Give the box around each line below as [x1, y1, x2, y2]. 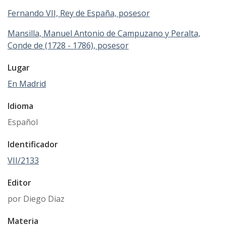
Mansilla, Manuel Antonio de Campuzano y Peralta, [8, 28, 200, 39]
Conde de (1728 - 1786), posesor [8, 40, 129, 51]
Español [8, 117, 38, 128]
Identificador [8, 139, 58, 150]
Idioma [8, 100, 33, 112]
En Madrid [8, 78, 46, 90]
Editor [8, 177, 31, 189]
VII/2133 [8, 155, 39, 166]
